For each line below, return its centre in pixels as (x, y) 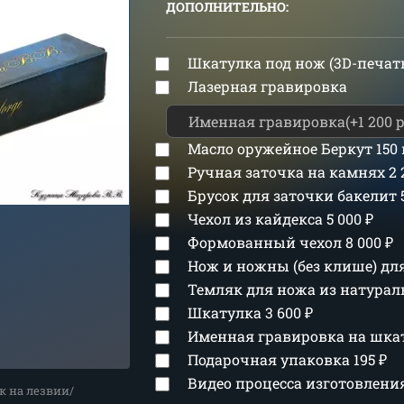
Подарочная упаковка (271, 359)
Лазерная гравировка (267, 86)
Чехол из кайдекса (257, 219)
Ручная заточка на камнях (288, 172)
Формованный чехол (266, 242)
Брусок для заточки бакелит (294, 195)
